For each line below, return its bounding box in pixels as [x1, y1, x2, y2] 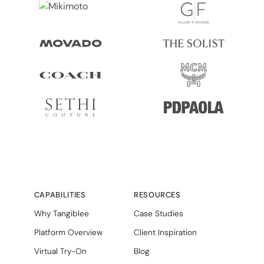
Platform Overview [34, 226, 103, 237]
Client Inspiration [133, 226, 197, 237]
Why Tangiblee [34, 207, 89, 219]
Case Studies [133, 207, 183, 219]
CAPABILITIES [34, 189, 86, 200]
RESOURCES [133, 189, 181, 200]
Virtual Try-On [34, 245, 87, 256]
